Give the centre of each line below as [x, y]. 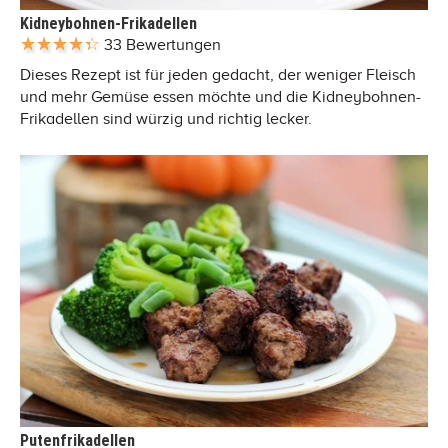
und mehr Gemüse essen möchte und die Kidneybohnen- [220, 96]
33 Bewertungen [162, 44]
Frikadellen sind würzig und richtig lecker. [166, 118]
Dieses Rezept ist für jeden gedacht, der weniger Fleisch [218, 74]
